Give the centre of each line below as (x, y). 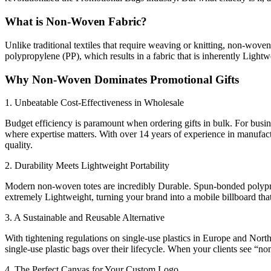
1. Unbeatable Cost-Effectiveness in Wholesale (94, 103)
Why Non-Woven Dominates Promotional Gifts (122, 79)
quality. (19, 145)
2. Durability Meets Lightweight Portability (87, 166)
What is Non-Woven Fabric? (76, 22)
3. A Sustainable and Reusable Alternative (85, 218)
